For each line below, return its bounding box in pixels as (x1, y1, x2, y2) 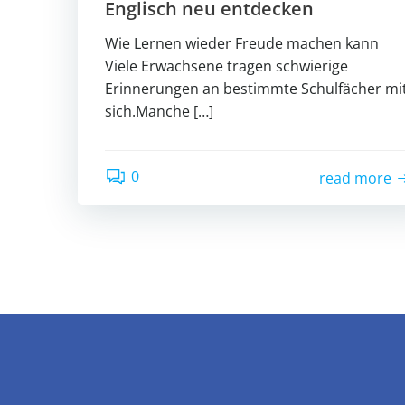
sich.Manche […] (105, 101, 213, 121)
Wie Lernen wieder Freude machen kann (105, 33, 379, 53)
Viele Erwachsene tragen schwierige (105, 56, 348, 76)
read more (319, 167, 392, 188)
